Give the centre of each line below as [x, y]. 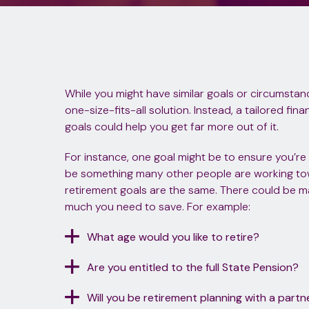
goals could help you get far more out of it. [171, 126]
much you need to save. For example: [157, 206]
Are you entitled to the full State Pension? [192, 267]
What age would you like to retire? [173, 237]
